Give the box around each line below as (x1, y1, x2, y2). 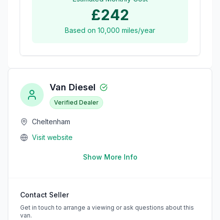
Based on (65, 26, 98, 34)
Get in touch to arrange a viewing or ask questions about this (20, 203, 194, 211)
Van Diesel (50, 82, 96, 92)
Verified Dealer (54, 98, 99, 106)
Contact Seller (20, 190, 69, 199)
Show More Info (82, 152, 137, 161)
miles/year (120, 26, 155, 34)
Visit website (32, 133, 73, 141)
